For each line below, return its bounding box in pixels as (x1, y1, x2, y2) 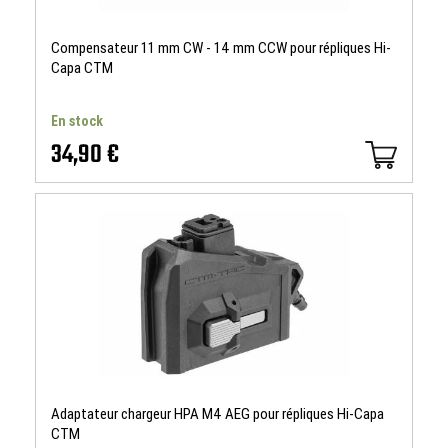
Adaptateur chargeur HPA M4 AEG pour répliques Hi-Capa (51, 405, 384, 423)
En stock (51, 113, 103, 129)
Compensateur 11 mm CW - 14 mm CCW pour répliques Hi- (51, 39, 391, 57)
